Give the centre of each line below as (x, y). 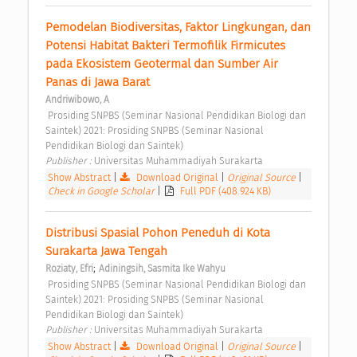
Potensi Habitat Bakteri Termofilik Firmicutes (165, 46)
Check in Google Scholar (102, 191)
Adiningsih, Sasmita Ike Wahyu (162, 269)
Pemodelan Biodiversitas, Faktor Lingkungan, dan (178, 27)
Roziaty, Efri (69, 269)
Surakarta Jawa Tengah (108, 251)
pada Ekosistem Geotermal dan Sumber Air (162, 64)
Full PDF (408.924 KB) (226, 191)
